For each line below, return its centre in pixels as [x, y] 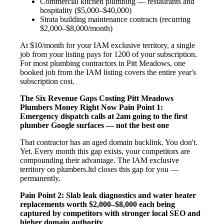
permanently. [40, 178]
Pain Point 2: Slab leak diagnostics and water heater [108, 195]
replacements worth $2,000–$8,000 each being [97, 204]
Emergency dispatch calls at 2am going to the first [104, 116]
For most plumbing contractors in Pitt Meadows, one [103, 63]
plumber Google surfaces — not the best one [94, 125]
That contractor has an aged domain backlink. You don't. [109, 142]
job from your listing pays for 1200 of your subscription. [108, 54]
